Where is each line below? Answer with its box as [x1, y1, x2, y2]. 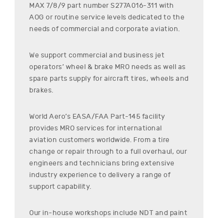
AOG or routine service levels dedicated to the [29, 13, 184, 21]
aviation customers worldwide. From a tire [29, 135, 170, 144]
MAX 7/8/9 [29, 1, 66, 10]
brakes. [29, 86, 54, 94]
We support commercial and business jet [29, 51, 164, 59]
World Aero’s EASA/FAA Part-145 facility [29, 112, 165, 121]
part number [65, 1, 110, 10]
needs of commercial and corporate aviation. [29, 24, 180, 33]
